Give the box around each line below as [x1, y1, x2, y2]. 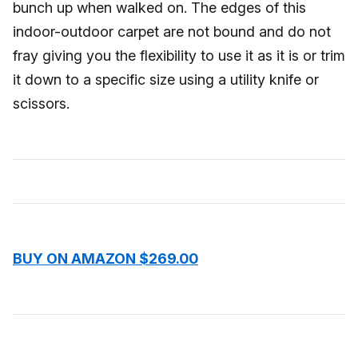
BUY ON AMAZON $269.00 [13, 250, 198, 267]
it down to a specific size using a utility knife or [13, 71, 319, 88]
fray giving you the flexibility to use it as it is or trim [13, 47, 345, 64]
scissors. [13, 95, 70, 112]
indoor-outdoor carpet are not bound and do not [13, 23, 331, 40]
